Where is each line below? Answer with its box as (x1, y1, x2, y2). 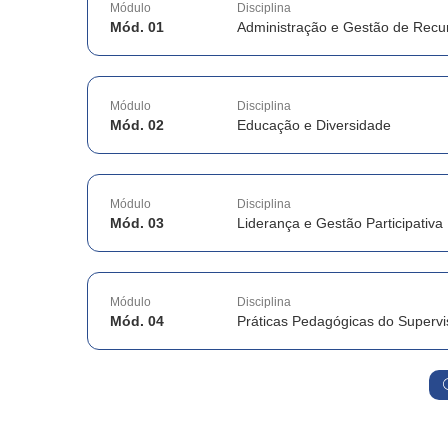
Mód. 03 (110, 215, 164, 232)
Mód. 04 (110, 313, 164, 330)
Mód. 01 (110, 19, 164, 36)
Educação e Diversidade (237, 117, 392, 134)
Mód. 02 (110, 117, 164, 134)
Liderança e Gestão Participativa (237, 215, 444, 232)
